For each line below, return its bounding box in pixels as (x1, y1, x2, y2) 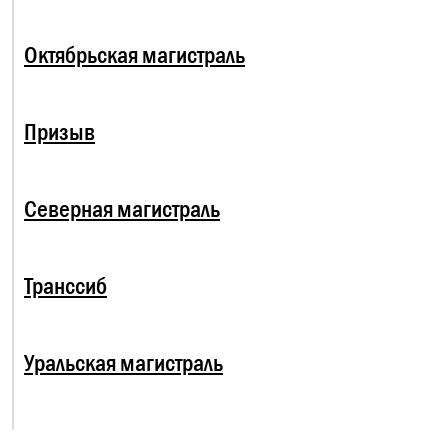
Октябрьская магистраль (24, 41, 245, 69)
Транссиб (24, 272, 107, 300)
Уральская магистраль (24, 349, 223, 377)
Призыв (24, 118, 95, 146)
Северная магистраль (24, 195, 220, 223)
